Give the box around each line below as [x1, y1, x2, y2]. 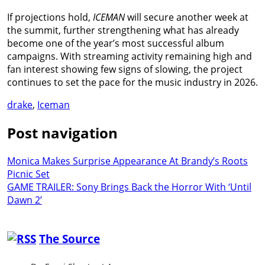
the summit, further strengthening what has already [7, 23, 239, 37]
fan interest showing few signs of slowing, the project [7, 62, 243, 76]
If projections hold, [7, 10, 93, 24]
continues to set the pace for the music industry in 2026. [7, 75, 258, 89]
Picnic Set [7, 167, 50, 180]
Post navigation [7, 122, 118, 143]
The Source [39, 231, 100, 247]
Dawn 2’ [7, 193, 42, 206]
